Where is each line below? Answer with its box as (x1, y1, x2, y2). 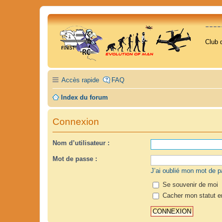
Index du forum (61, 94, 108, 101)
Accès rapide (61, 76, 99, 84)
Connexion (53, 116, 99, 127)
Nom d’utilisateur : (53, 139, 110, 147)
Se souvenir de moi (161, 180, 218, 188)
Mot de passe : (53, 155, 97, 163)
